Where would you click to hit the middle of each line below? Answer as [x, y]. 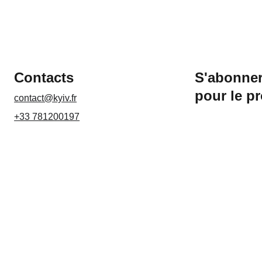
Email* [247, 192]
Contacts [44, 77]
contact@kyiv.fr [46, 98]
